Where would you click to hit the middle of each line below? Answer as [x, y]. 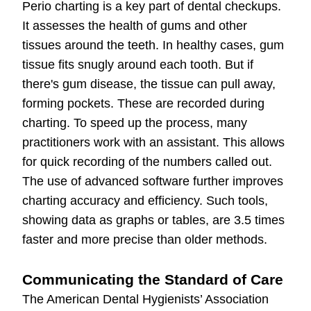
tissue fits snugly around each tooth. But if [138, 65]
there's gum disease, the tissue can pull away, [149, 84]
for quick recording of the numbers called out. [147, 162]
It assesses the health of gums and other [135, 26]
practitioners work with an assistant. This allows [153, 143]
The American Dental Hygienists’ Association [145, 300]
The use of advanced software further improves [153, 182]
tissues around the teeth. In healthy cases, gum [153, 45]
